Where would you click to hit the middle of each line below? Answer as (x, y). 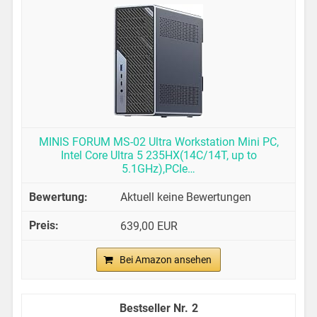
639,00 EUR (149, 226)
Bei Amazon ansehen (166, 260)
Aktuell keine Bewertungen (186, 197)
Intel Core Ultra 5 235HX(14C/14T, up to (158, 155)
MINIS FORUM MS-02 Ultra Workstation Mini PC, (158, 142)
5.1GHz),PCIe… (158, 168)
